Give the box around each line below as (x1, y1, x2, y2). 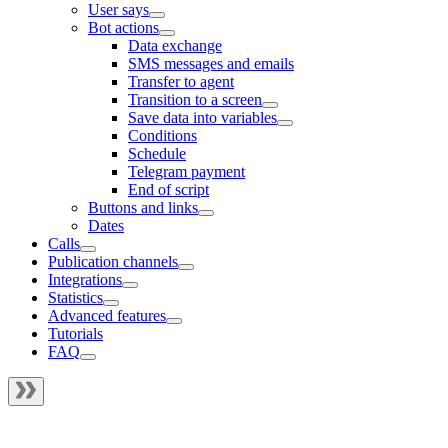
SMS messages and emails (128, 55, 294, 72)
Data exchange (128, 37, 222, 54)
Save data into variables (128, 109, 277, 126)
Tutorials (48, 325, 103, 342)
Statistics (48, 289, 103, 306)
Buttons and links (88, 199, 198, 216)
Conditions (128, 127, 197, 144)
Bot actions (88, 19, 159, 36)
